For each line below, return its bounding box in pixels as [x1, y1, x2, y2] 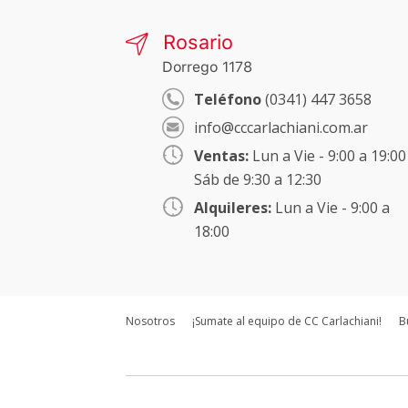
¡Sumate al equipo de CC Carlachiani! [192, 312, 382, 329]
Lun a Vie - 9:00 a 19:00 [249, 145, 406, 166]
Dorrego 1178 [162, 57, 252, 76]
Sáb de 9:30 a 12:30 [194, 168, 321, 189]
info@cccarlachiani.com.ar [194, 117, 368, 138]
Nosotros [126, 312, 175, 329]
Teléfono [194, 88, 261, 109]
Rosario [158, 29, 233, 54]
